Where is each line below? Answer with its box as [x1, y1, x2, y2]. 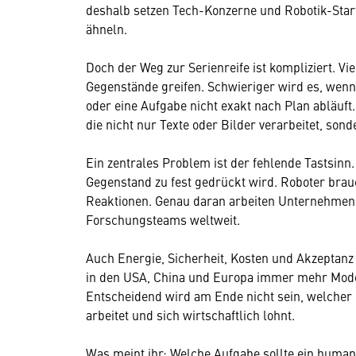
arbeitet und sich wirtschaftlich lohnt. [86, 305, 295, 323]
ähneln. [86, 19, 127, 37]
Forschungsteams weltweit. [86, 210, 240, 228]
